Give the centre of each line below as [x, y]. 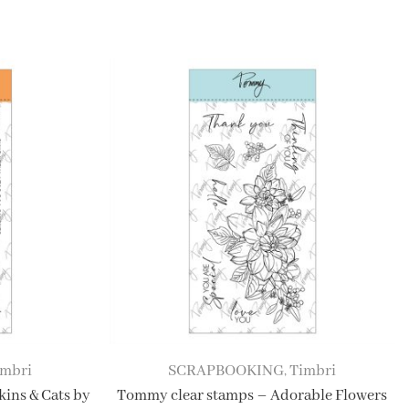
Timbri [313, 372]
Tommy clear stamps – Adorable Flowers [252, 396]
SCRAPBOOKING [226, 372]
